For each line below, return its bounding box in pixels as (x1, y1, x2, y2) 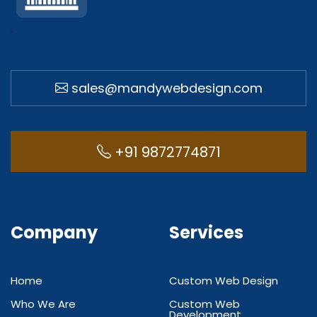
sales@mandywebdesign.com (67, 79, 263, 97)
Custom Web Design (169, 273, 278, 289)
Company (11, 221, 98, 245)
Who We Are (11, 296, 76, 312)
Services (169, 221, 243, 245)
